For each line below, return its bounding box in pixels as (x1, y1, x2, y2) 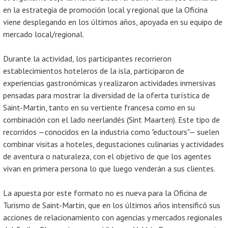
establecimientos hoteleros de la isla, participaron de (3, 66, 184, 76)
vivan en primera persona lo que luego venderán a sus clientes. (3, 163, 215, 174)
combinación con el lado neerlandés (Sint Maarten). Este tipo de (3, 115, 220, 125)
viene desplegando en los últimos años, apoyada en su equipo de (3, 17, 222, 27)
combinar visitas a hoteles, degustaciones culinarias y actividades (3, 139, 224, 149)
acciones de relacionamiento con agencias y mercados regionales (3, 212, 222, 222)
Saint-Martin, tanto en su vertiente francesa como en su (3, 102, 195, 112)
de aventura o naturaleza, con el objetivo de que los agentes (3, 151, 211, 161)
